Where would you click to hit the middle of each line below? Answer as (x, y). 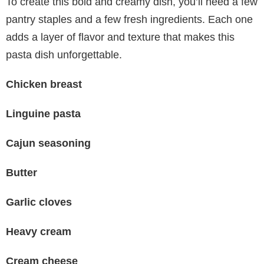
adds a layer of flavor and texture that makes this (120, 37)
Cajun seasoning (48, 143)
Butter (22, 172)
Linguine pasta (43, 113)
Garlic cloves (39, 202)
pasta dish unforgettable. (64, 55)
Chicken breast (44, 84)
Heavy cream (39, 231)
